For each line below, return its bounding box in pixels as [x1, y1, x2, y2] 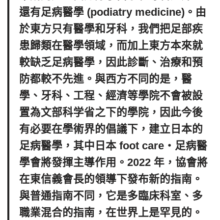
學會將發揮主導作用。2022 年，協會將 [19, 156, 208, 169]
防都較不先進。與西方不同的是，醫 [19, 73, 192, 85]
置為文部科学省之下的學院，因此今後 [19, 106, 203, 119]
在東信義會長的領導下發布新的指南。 [19, 173, 203, 186]
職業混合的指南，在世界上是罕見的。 [19, 206, 203, 219]
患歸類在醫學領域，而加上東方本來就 [19, 39, 203, 52]
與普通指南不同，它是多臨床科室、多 [19, 190, 203, 202]
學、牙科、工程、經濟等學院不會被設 [19, 89, 203, 102]
